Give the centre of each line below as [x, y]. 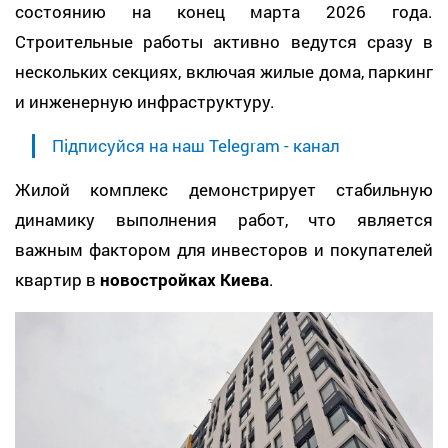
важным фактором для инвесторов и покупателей [224, 249]
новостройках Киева [184, 279]
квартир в [57, 279]
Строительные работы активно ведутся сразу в [224, 41]
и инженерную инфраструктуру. [145, 101]
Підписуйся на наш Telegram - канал [195, 145]
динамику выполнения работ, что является [224, 219]
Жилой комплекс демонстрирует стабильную [224, 189]
